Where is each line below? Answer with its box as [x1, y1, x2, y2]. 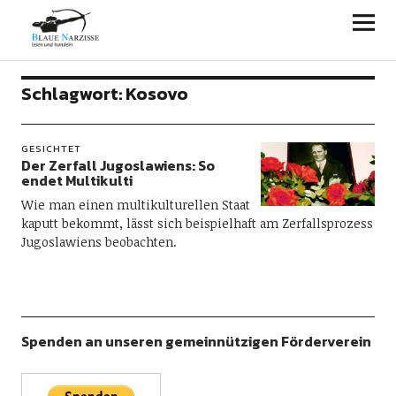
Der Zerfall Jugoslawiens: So [20, 155, 215, 176]
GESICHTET [20, 141, 81, 156]
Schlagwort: [20, 80, 126, 107]
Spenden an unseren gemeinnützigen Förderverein [20, 331, 371, 352]
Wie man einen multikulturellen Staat [20, 196, 250, 213]
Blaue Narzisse [20, 7, 181, 37]
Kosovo [125, 80, 188, 107]
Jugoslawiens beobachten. [20, 233, 177, 250]
